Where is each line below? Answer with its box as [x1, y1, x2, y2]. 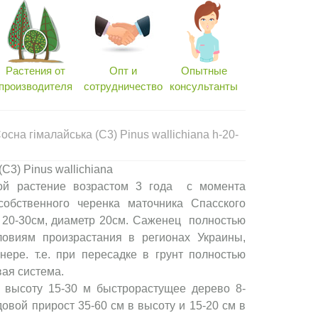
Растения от [5, 65, 65, 77]
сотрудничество [83, 80, 163, 92]
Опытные [180, 65, 227, 77]
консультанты [170, 80, 238, 92]
